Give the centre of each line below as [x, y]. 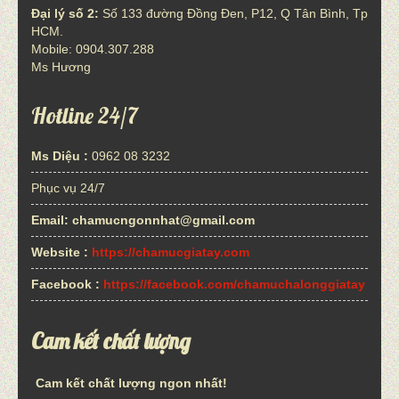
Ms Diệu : [60, 155]
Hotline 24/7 [85, 115]
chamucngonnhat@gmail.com [163, 220]
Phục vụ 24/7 [68, 187]
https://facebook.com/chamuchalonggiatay [234, 284]
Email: [52, 220]
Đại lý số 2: [65, 13]
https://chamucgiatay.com [171, 252]
